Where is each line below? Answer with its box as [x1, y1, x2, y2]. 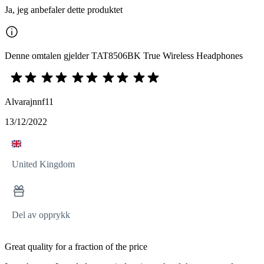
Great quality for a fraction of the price [5, 242, 147, 252]
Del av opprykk [12, 210, 70, 220]
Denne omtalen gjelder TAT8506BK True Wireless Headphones [5, 51, 243, 61]
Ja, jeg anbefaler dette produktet [5, 5, 123, 15]
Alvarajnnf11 [5, 97, 54, 107]
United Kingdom [12, 159, 75, 169]
